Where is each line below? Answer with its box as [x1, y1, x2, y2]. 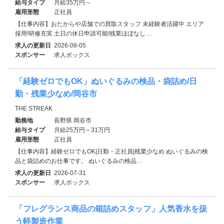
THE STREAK [15, 104, 52, 112]
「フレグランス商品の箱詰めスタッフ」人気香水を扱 [15, 204, 207, 213]
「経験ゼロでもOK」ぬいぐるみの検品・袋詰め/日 [15, 76, 197, 85]
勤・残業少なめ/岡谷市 [15, 89, 97, 98]
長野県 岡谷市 [54, 116, 91, 124]
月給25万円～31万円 [54, 126, 110, 133]
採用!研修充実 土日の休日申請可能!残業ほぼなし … [15, 29, 153, 37]
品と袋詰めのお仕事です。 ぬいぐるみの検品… [15, 157, 142, 164]
